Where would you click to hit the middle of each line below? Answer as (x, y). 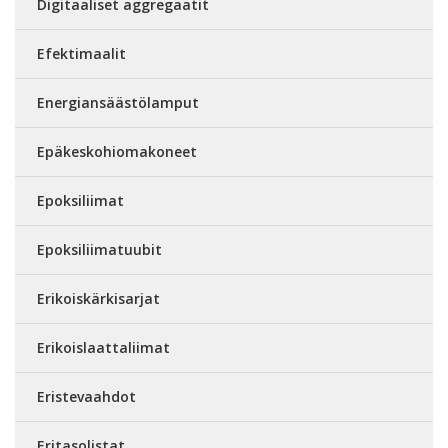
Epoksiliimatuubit (99, 250)
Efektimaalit (81, 54)
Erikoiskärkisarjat (98, 299)
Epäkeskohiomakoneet (117, 152)
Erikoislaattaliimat (103, 348)
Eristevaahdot (86, 397)
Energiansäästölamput (118, 103)
